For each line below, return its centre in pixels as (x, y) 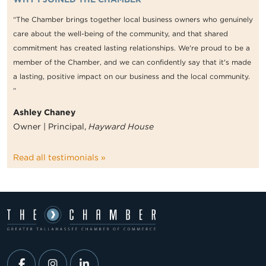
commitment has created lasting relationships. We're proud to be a (132, 48)
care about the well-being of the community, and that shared (121, 34)
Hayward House (121, 127)
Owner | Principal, (51, 127)
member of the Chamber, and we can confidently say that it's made (132, 62)
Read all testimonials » (59, 158)
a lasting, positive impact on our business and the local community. (132, 77)
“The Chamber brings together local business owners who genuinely (133, 20)
